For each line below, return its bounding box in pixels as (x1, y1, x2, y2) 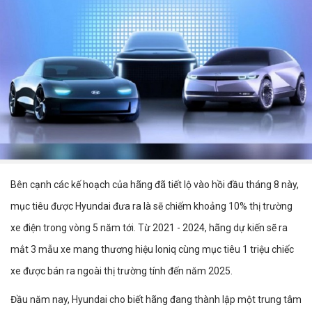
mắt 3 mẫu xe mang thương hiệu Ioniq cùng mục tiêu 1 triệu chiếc (10, 244, 294, 256)
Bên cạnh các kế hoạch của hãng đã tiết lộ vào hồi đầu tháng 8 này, (10, 179, 299, 191)
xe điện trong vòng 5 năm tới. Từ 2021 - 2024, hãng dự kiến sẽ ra (10, 222, 288, 234)
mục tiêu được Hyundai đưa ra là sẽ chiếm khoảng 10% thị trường (10, 201, 292, 212)
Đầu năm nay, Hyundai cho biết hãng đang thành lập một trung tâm (10, 294, 302, 306)
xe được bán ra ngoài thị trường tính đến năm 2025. (10, 265, 233, 277)
